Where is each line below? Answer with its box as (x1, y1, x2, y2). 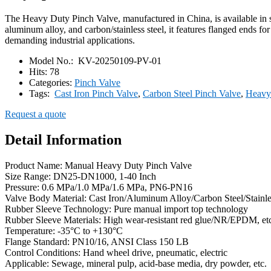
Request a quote (5, 108, 66, 119)
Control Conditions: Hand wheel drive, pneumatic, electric (5, 247, 227, 258)
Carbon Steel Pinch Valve (143, 88, 241, 99)
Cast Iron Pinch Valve (54, 88, 138, 99)
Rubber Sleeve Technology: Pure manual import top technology (5, 203, 248, 214)
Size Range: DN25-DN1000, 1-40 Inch (5, 171, 156, 181)
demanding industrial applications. (5, 34, 135, 45)
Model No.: (29, 55, 76, 66)
